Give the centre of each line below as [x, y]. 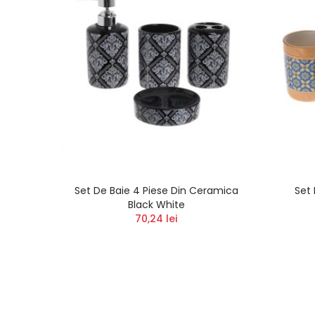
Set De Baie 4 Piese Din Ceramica [156, 190]
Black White [156, 204]
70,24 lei [156, 218]
